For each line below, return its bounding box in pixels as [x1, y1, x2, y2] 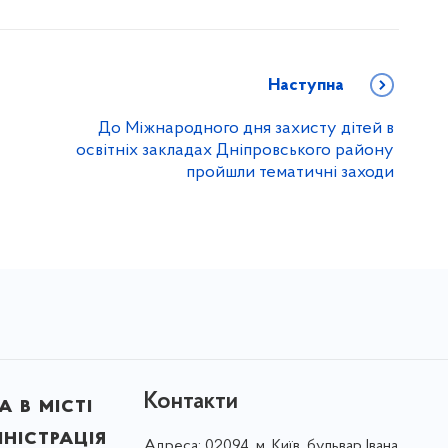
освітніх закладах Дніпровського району [76, 141, 394, 161]
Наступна [268, 76, 344, 96]
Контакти [143, 390, 238, 415]
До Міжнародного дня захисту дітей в [98, 119, 394, 139]
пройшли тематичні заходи [186, 163, 394, 183]
